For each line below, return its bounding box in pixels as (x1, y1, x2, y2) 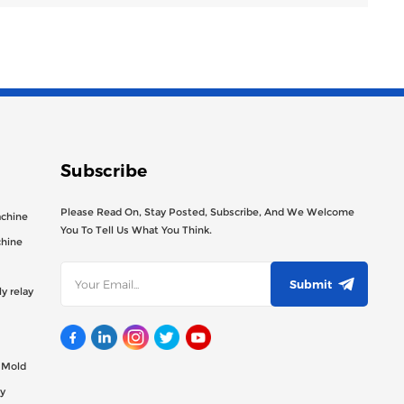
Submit (289, 278, 332, 292)
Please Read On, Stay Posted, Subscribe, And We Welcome (60, 206, 354, 219)
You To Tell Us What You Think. (60, 224, 212, 237)
